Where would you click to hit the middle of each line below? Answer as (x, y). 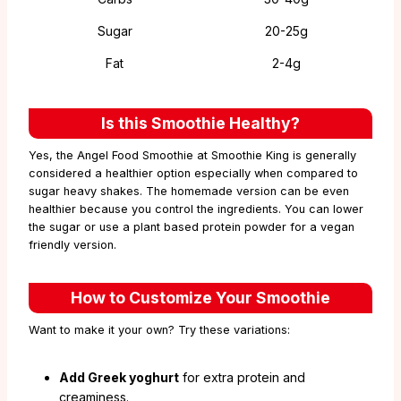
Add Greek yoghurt (119, 377)
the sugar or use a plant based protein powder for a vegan (192, 227)
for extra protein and (242, 377)
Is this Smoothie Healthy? (200, 124)
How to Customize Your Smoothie (200, 298)
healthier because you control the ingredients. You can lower (196, 209)
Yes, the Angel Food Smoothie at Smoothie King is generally (192, 156)
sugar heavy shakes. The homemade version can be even (189, 192)
